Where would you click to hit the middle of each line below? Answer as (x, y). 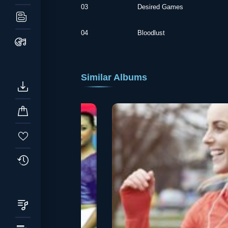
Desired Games (160, 7)
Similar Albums (114, 77)
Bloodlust (151, 33)
